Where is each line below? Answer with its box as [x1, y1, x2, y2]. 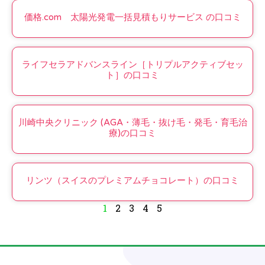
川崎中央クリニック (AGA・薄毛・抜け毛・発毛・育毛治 [18, 117, 247, 128]
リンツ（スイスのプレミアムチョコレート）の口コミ [26, 174, 239, 186]
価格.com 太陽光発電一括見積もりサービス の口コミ [24, 11, 241, 22]
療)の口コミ [109, 127, 156, 138]
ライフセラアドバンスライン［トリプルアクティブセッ [21, 59, 244, 70]
